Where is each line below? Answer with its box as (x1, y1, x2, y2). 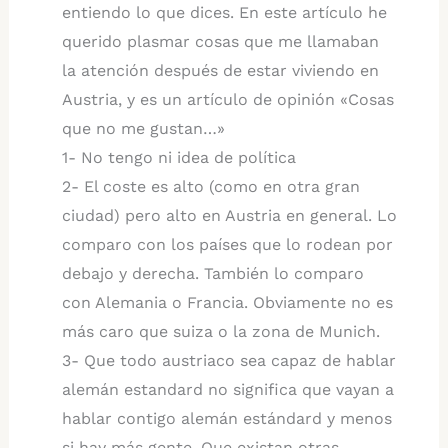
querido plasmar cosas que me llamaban (61, 31, 379, 51)
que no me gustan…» (61, 118, 225, 138)
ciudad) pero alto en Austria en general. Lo (61, 205, 397, 225)
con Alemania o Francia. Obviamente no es (61, 292, 393, 312)
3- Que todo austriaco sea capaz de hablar (61, 350, 396, 370)
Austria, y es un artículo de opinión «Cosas (61, 89, 394, 109)
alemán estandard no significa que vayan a (61, 379, 394, 399)
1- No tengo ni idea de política (61, 147, 296, 167)
